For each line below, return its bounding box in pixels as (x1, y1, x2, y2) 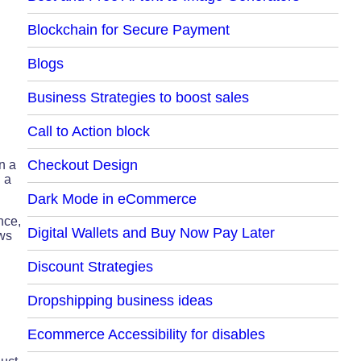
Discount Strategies (27, 258, 153, 275)
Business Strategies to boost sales (27, 89, 249, 106)
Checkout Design (27, 156, 138, 173)
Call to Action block (27, 122, 150, 139)
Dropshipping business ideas (27, 292, 213, 309)
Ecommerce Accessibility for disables (27, 326, 265, 342)
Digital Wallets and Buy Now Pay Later (27, 224, 275, 241)
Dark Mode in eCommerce (27, 190, 197, 207)
